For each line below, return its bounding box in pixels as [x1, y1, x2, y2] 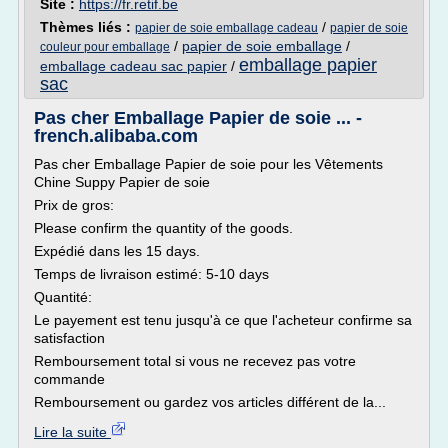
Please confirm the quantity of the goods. [34, 220, 293, 236]
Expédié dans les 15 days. [34, 243, 200, 259]
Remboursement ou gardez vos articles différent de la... [34, 394, 386, 410]
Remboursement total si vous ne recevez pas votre [34, 353, 356, 369]
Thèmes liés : [40, 19, 135, 35]
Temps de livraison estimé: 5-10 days [34, 266, 269, 282]
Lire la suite [34, 424, 111, 440]
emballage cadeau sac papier [40, 58, 227, 74]
